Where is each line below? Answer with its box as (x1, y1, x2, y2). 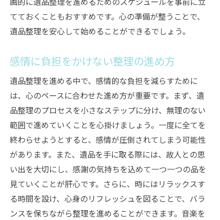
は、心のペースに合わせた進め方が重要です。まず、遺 (10, 89, 204, 101)
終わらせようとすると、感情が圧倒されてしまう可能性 (10, 134, 206, 145)
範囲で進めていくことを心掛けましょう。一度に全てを (10, 119, 206, 131)
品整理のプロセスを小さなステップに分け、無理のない (10, 104, 206, 116)
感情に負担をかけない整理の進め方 (10, 53, 175, 68)
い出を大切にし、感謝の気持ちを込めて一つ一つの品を (10, 163, 206, 175)
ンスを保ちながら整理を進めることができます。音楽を (10, 207, 205, 219)
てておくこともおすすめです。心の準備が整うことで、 (10, 10, 205, 22)
